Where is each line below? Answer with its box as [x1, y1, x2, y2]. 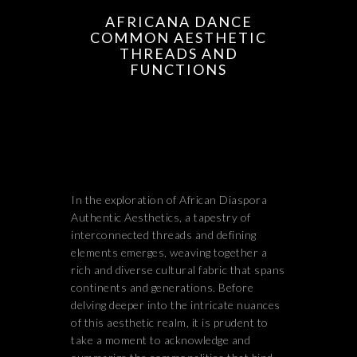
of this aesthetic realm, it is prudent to [71, 316, 269, 329]
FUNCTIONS [130, 61, 227, 78]
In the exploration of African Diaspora [71, 193, 267, 206]
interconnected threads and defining [71, 228, 257, 241]
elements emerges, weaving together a [71, 245, 267, 259]
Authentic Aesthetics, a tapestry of [71, 210, 251, 224]
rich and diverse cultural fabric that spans [71, 263, 285, 277]
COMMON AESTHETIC [90, 29, 267, 46]
